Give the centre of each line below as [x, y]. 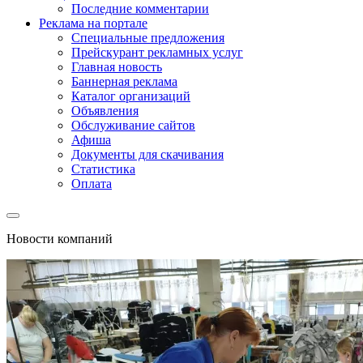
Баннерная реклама [124, 81]
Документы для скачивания [147, 154]
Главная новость [117, 67]
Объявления [105, 111]
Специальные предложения [148, 38]
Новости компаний [60, 239]
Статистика [103, 169]
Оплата [92, 184]
